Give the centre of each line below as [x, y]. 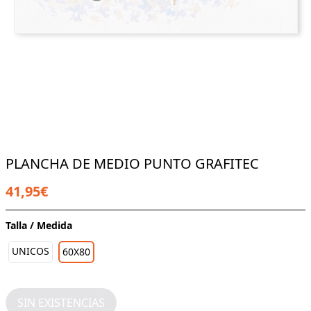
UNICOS [31, 251]
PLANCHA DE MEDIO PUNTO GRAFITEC [132, 163]
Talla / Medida [39, 225]
